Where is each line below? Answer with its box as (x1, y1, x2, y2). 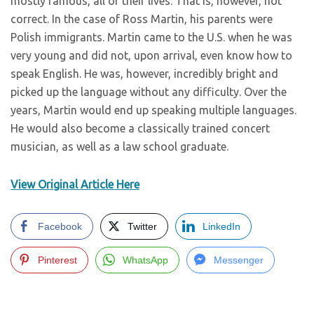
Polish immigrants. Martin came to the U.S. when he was (11, 31, 292, 43)
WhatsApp (123, 254, 168, 266)
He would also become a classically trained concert (11, 122, 270, 135)
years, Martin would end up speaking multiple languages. (11, 104, 296, 116)
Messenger (214, 254, 264, 266)
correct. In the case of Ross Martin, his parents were (11, 13, 273, 25)
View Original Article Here (11, 178, 139, 191)
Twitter (128, 221, 157, 232)
